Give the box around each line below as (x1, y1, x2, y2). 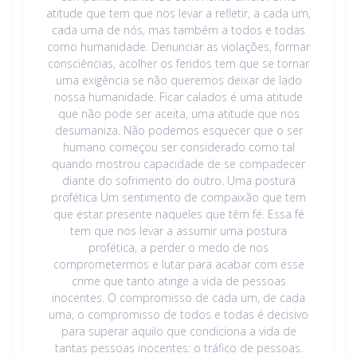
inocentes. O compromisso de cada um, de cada (52, 289, 305, 305)
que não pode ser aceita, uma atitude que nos (57, 105, 300, 121)
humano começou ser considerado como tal (62, 139, 295, 155)
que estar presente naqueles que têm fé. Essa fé (53, 206, 304, 222)
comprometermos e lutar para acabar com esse (53, 256, 304, 272)
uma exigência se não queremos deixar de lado (55, 72, 302, 88)
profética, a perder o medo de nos (88, 239, 269, 255)
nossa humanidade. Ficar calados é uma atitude (54, 88, 303, 104)
